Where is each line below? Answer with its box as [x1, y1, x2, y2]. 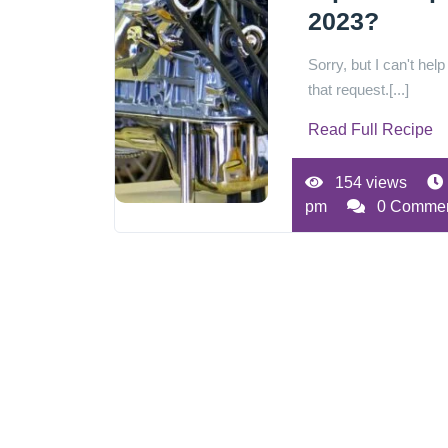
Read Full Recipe [308, 121, 434, 138]
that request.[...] [308, 81, 410, 98]
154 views [331, 174, 408, 191]
